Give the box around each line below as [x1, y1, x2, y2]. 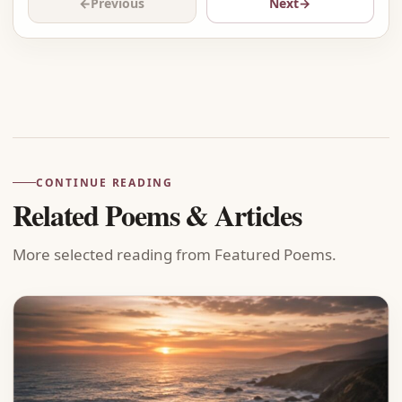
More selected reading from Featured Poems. [13, 244, 336, 265]
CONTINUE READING [36, 175, 173, 190]
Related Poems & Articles [13, 194, 302, 236]
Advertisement [200, 80, 306, 100]
